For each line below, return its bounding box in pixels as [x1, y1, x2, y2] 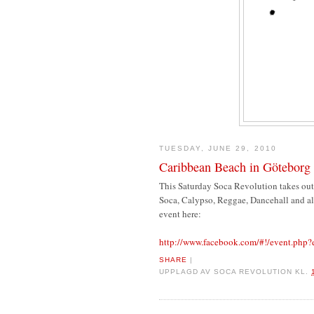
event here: [159, 207, 201, 220]
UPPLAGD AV [159, 268, 214, 276]
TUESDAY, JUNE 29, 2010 [159, 144, 277, 153]
